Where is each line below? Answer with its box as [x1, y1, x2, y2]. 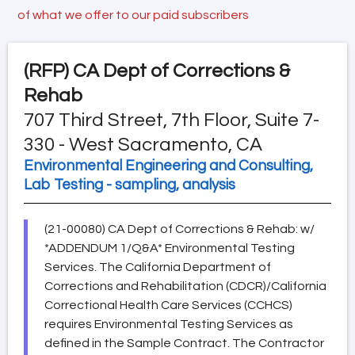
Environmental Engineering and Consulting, [24, 158, 313, 174]
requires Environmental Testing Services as [44, 317, 293, 330]
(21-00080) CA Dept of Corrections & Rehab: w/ [44, 222, 315, 235]
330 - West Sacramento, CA [24, 134, 262, 155]
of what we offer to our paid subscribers [17, 8, 249, 21]
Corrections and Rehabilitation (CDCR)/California [44, 279, 326, 292]
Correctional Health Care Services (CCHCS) [44, 298, 292, 311]
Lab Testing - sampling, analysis [24, 177, 235, 193]
